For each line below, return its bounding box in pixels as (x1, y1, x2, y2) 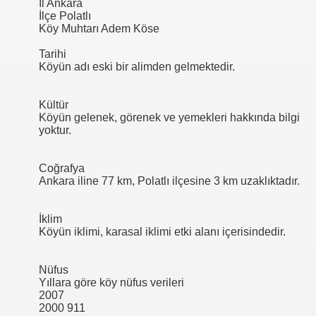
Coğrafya (39, 162, 85, 175)
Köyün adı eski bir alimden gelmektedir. (39, 61, 235, 73)
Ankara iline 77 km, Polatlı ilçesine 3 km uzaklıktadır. (39, 175, 300, 188)
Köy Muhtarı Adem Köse (39, 23, 159, 35)
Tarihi (39, 48, 66, 61)
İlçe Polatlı (39, 10, 91, 23)
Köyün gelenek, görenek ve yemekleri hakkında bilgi (39, 111, 300, 124)
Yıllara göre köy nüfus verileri (39, 276, 184, 289)
